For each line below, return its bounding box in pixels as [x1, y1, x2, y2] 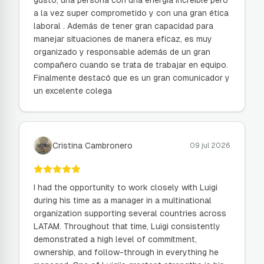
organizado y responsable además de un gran [34, 47, 210, 57]
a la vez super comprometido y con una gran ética [34, 8, 229, 18]
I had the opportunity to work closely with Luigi [34, 183, 217, 192]
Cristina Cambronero [52, 141, 133, 150]
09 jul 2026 [190, 141, 230, 150]
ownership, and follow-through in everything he [34, 247, 219, 257]
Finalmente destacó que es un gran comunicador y [34, 73, 230, 82]
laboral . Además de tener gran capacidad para [34, 21, 213, 31]
